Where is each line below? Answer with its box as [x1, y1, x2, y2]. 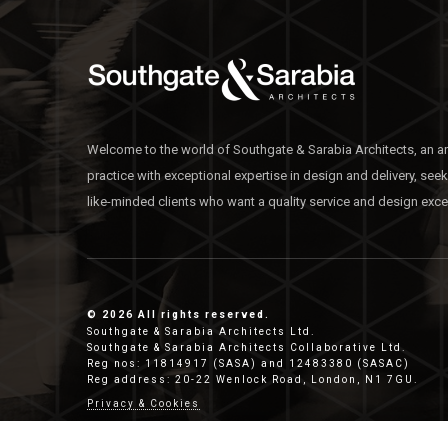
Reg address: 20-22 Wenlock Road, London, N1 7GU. [87, 374, 419, 385]
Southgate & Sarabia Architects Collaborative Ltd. [87, 342, 407, 353]
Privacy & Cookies [87, 398, 200, 409]
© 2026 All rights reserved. [87, 309, 270, 320]
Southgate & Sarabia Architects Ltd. [87, 326, 316, 337]
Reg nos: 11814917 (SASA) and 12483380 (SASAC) [87, 358, 410, 369]
